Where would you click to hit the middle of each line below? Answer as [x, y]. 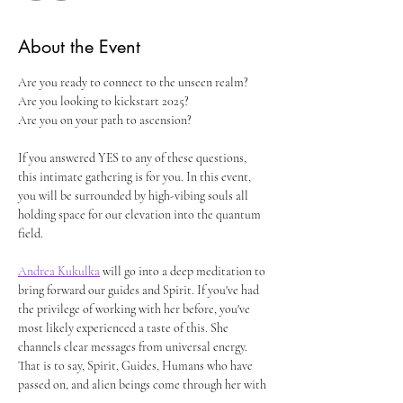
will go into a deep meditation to [184, 271]
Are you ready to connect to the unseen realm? [133, 82]
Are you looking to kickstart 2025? [103, 101]
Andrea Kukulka [59, 271]
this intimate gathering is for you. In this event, [136, 177]
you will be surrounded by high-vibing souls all [134, 196]
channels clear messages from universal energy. [134, 347]
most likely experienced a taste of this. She [125, 328]
